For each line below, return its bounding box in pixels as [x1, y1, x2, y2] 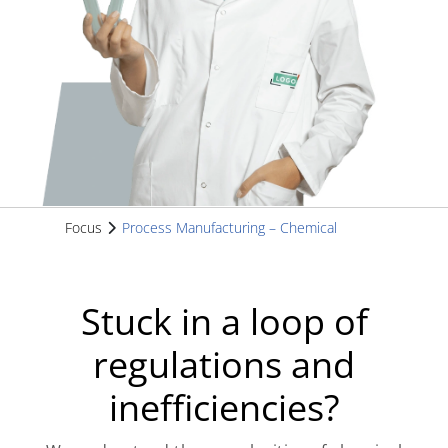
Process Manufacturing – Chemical [122, 218, 337, 238]
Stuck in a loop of [80, 297, 368, 347]
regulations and [93, 340, 355, 390]
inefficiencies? [108, 383, 340, 433]
